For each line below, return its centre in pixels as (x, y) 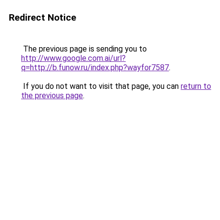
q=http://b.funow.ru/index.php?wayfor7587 (95, 68)
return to (196, 86)
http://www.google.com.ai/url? (73, 58)
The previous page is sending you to (84, 49)
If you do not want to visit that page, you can (101, 86)
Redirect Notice (42, 17)
